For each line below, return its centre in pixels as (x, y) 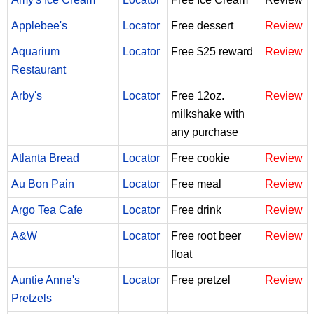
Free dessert (202, 25)
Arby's (27, 95)
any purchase (205, 132)
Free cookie (200, 158)
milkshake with (208, 114)
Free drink (196, 210)
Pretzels (32, 298)
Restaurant (39, 69)
